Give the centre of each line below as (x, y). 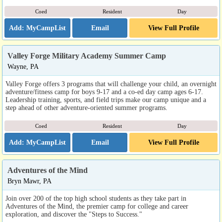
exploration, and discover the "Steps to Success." (74, 214)
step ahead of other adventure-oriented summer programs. (86, 108)
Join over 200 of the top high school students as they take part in (96, 198)
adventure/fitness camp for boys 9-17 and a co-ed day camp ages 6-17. (104, 92)
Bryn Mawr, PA (29, 181)
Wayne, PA (23, 67)
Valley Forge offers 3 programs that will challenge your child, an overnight (111, 84)
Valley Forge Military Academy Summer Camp (87, 56)
